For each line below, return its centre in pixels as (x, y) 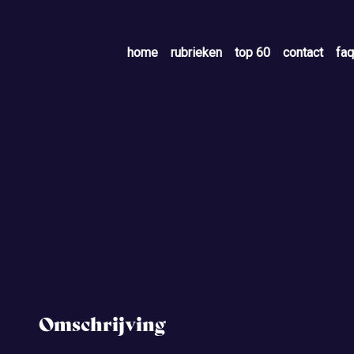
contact (303, 53)
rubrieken (196, 53)
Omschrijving (103, 324)
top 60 (252, 53)
